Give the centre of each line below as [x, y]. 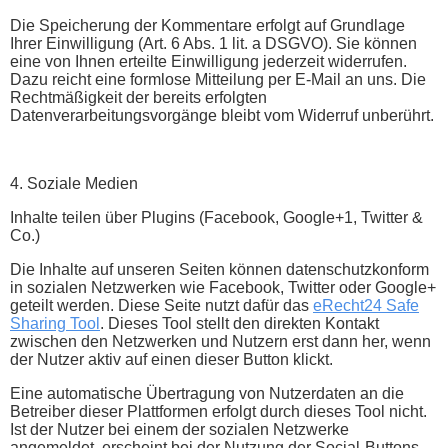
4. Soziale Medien [74, 183]
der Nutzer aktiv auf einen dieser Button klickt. [171, 359]
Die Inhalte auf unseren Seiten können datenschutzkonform [219, 269]
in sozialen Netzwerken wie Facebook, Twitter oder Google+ [223, 287]
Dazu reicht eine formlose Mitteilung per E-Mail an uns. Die [218, 79]
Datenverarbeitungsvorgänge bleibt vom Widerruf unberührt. [222, 115]
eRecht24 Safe [366, 305]
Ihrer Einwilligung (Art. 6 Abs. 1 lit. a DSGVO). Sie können [213, 43]
